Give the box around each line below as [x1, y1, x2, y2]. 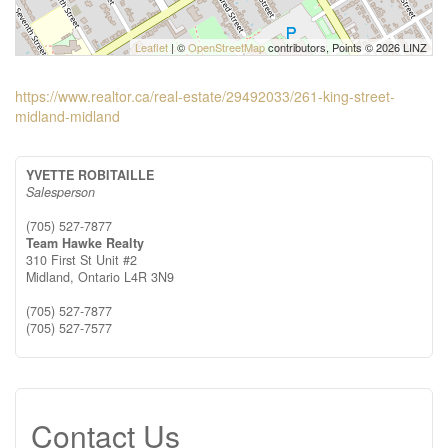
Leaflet [135, 39, 168, 55]
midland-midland [15, 106, 120, 126]
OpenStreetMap [188, 39, 265, 55]
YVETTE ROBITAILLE [26, 166, 154, 184]
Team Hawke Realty [26, 234, 144, 252]
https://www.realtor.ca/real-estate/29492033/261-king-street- [15, 86, 395, 106]
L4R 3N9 [124, 268, 174, 286]
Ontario [78, 268, 120, 286]
